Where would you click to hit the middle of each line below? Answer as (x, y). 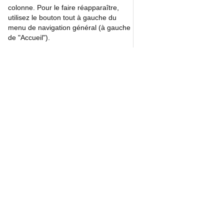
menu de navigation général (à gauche (69, 27)
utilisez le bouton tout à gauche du (62, 17)
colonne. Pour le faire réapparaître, (63, 7)
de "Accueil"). (29, 37)
